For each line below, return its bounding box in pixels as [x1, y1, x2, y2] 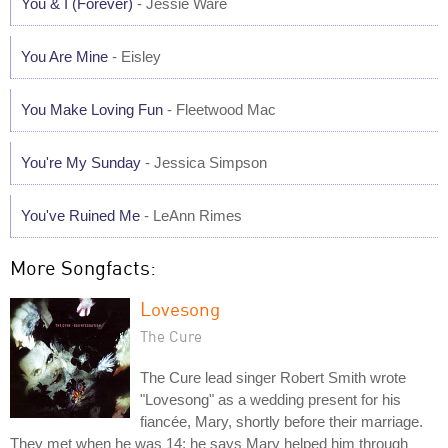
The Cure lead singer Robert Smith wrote [140, 369, 406, 386]
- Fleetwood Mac [163, 101, 276, 118]
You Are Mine [21, 48, 108, 65]
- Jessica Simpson [141, 154, 267, 171]
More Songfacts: [10, 255, 156, 280]
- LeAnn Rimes [140, 207, 242, 224]
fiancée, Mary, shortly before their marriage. [140, 413, 423, 430]
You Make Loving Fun [21, 101, 163, 118]
